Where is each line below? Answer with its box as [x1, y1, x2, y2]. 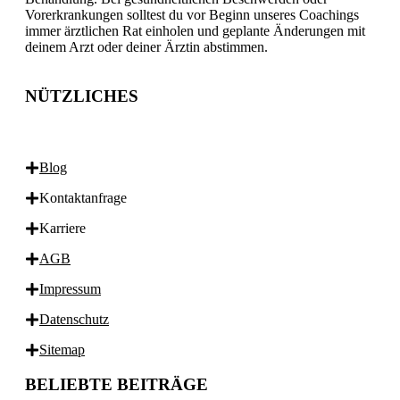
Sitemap [39, 342, 85, 358]
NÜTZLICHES [25, 87, 138, 106]
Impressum [39, 281, 101, 297]
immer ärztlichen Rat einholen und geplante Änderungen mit [25, 23, 365, 39]
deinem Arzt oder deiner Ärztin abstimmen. [25, 39, 268, 55]
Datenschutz [39, 312, 109, 328]
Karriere [39, 221, 86, 237]
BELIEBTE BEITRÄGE [25, 375, 208, 395]
